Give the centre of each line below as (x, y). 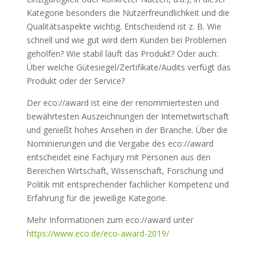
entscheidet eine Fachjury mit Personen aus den (118, 157)
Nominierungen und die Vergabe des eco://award (120, 143)
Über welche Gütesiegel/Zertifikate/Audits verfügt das (128, 67)
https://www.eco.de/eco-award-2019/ (98, 233)
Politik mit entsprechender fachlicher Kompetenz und (127, 184)
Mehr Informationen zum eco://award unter (110, 220)
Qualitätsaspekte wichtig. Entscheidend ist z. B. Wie (124, 26)
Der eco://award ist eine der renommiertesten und (122, 103)
